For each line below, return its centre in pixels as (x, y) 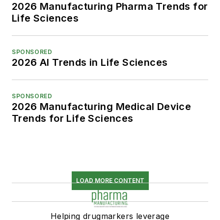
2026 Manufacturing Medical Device (102, 106)
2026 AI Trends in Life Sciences (90, 62)
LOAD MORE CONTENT (110, 180)
